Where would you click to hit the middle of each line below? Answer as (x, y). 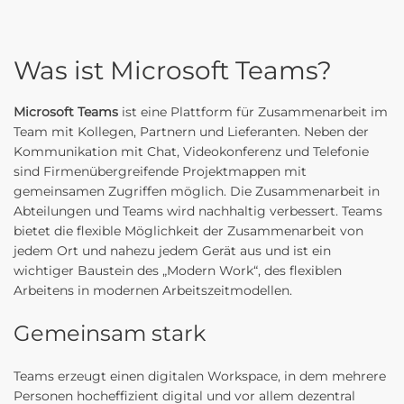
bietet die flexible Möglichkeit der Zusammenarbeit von (188, 231)
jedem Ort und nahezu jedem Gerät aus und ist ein (172, 251)
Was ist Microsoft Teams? (173, 70)
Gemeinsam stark (110, 333)
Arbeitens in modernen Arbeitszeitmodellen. (153, 290)
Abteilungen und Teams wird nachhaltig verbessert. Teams (198, 211)
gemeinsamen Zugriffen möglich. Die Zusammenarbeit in (197, 191)
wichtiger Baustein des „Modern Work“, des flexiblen (178, 271)
